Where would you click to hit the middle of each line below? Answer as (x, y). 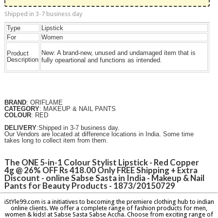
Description (23, 60)
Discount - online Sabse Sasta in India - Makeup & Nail (105, 178)
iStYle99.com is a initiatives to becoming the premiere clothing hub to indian (109, 202)
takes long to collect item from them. (56, 140)
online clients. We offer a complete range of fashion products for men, (109, 208)
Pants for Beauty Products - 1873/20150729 (90, 185)
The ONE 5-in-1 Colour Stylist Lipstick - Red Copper (102, 162)
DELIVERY (21, 127)
